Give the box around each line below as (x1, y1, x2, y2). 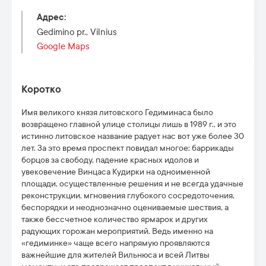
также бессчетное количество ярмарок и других (21, 214, 208, 224)
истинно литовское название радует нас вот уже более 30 (21, 131, 244, 141)
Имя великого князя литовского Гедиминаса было (21, 107, 213, 118)
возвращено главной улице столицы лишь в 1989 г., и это (21, 119, 236, 129)
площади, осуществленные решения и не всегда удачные (21, 179, 243, 189)
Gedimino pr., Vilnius (37, 27, 117, 37)
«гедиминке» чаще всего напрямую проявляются (21, 238, 210, 248)
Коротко (21, 84, 61, 95)
